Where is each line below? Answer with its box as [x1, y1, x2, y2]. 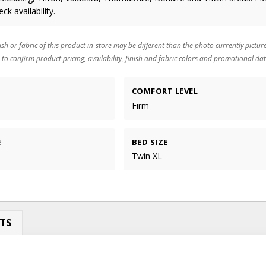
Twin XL [131, 150, 162, 161]
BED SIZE [131, 136, 168, 147]
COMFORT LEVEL [131, 85, 198, 97]
